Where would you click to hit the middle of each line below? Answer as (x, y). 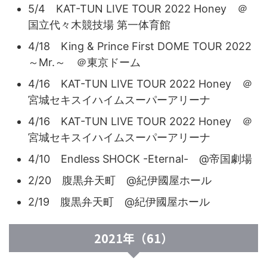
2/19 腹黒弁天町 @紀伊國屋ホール (119, 201)
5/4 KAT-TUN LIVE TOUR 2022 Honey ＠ (138, 8)
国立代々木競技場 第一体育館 (99, 24)
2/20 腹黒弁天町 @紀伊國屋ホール (120, 180)
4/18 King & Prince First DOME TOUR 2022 (140, 46)
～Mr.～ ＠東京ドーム (84, 62)
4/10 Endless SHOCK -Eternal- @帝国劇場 (140, 159)
